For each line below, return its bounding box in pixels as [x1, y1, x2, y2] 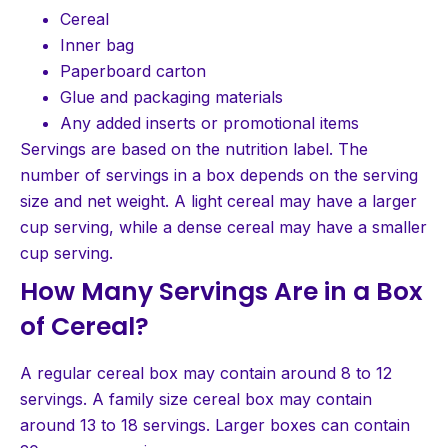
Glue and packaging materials [60, 86, 283, 107]
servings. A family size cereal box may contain [20, 388, 372, 409]
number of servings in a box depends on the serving [20, 164, 418, 185]
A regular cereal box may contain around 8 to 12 [20, 362, 392, 383]
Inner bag [60, 34, 134, 55]
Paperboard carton [60, 60, 206, 81]
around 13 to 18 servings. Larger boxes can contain [20, 414, 410, 435]
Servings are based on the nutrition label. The [20, 138, 368, 159]
